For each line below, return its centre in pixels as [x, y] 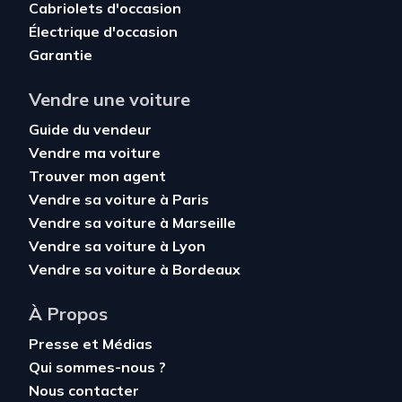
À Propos [68, 314]
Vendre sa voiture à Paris [119, 200]
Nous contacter [84, 391]
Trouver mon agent [97, 176]
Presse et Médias [91, 344]
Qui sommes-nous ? [97, 367]
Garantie [61, 55]
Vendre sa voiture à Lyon [117, 246]
